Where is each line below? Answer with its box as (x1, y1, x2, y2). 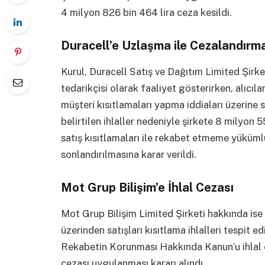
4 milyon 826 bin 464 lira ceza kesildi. (61, 6, 232, 18)
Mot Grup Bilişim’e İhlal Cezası (61, 180, 234, 195)
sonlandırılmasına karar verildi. (61, 148, 196, 160)
